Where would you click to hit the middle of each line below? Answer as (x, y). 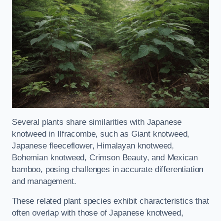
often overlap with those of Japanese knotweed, (98, 213)
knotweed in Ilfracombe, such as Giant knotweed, (101, 134)
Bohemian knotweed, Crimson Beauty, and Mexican (105, 157)
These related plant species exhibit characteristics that (110, 201)
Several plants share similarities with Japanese (97, 122)
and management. (44, 181)
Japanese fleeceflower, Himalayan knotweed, (93, 146)
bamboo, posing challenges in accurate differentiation (108, 169)
